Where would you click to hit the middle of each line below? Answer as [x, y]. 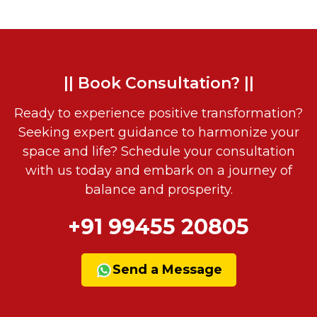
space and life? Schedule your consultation [158, 152]
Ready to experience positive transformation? [158, 114]
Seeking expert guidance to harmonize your [158, 133]
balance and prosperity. [158, 190]
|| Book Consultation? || [158, 83]
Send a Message [167, 270]
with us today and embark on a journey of [158, 171]
